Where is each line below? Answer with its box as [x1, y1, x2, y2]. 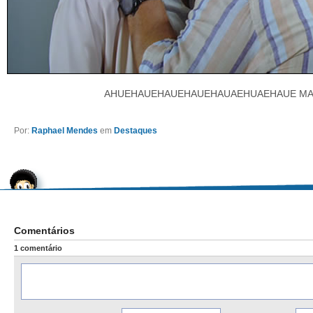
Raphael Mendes [31, 126, 98, 136]
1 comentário [14, 244, 62, 252]
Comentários [14, 225, 75, 236]
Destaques [114, 126, 157, 136]
